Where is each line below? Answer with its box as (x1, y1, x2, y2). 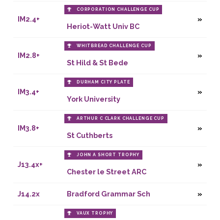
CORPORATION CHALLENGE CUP (76, 7, 160, 12)
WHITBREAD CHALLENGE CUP (76, 43, 152, 49)
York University (66, 94, 120, 103)
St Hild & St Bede (66, 58, 128, 67)
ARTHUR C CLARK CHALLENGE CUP (76, 116, 165, 121)
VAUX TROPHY (76, 211, 113, 216)
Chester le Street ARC (66, 167, 146, 176)
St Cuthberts (66, 131, 112, 139)
